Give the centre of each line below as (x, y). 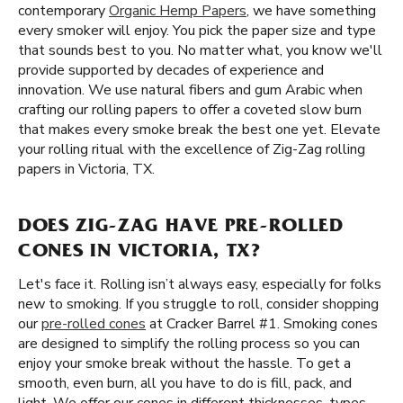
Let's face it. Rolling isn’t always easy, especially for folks (200, 284)
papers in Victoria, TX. (86, 169)
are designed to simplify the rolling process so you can (189, 344)
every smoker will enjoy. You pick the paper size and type (197, 31)
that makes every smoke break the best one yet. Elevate (199, 130)
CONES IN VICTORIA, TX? (139, 253)
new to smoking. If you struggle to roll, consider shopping (198, 304)
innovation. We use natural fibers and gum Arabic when (190, 90)
